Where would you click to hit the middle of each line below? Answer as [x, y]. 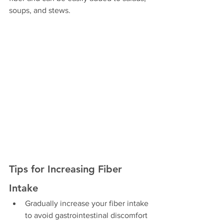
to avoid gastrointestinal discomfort [86, 215]
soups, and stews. [40, 10]
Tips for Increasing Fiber [67, 169]
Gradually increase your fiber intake [88, 203]
